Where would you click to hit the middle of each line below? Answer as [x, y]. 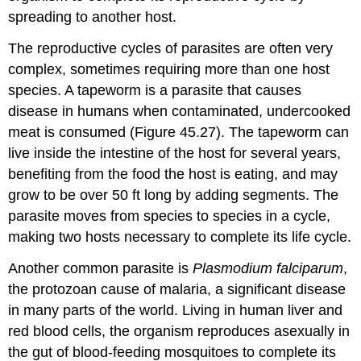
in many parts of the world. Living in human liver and [176, 310]
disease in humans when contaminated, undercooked [180, 112]
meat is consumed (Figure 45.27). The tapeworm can [179, 133]
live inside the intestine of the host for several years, [175, 154]
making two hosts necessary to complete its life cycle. [180, 237]
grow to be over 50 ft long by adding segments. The [174, 195]
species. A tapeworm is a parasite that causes [155, 91]
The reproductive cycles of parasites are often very [171, 49]
